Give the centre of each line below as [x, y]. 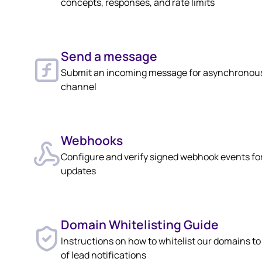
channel [79, 87]
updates [78, 171]
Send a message [109, 56]
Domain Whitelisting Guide [140, 225]
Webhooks [92, 140]
